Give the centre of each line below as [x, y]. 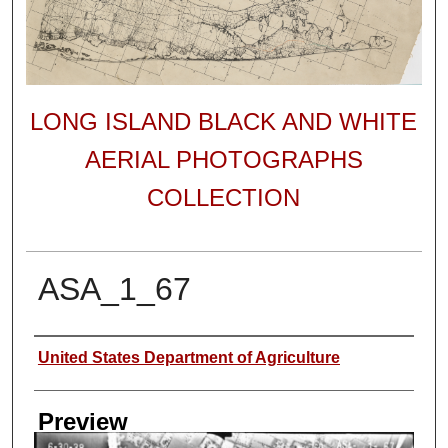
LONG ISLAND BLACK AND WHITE [224, 122]
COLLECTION [224, 198]
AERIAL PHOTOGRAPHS [223, 160]
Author [68, 355]
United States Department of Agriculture [188, 357]
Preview [82, 421]
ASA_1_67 [114, 288]
